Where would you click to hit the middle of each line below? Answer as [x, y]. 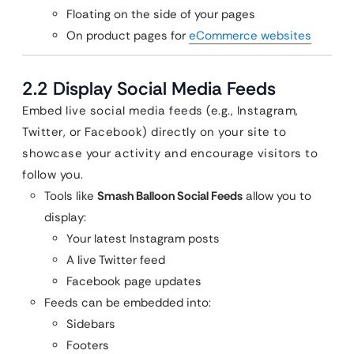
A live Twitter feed [116, 260]
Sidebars [91, 324]
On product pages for [128, 36]
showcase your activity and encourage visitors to [170, 153]
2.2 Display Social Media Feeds [149, 88]
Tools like [71, 196]
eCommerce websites [250, 36]
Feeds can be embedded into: [128, 303]
